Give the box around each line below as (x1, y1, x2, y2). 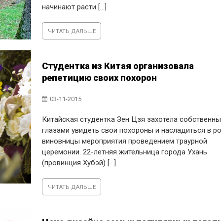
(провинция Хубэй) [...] (42, 158, 116, 167)
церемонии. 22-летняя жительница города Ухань (42, 147, 208, 156)
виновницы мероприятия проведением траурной (42, 137, 208, 146)
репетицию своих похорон (42, 73, 157, 83)
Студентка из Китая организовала (42, 61, 194, 71)
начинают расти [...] (42, 2, 107, 11)
